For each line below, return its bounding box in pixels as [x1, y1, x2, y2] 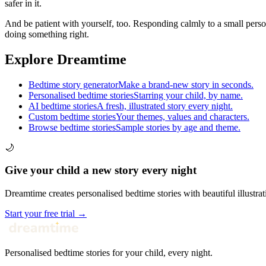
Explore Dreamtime [5, 51, 126, 67]
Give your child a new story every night [5, 164, 197, 177]
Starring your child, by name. [134, 90, 243, 100]
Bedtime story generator [28, 79, 118, 90]
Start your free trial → [5, 208, 87, 219]
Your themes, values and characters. [116, 111, 249, 122]
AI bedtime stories [28, 100, 97, 111]
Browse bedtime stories [28, 122, 116, 132]
